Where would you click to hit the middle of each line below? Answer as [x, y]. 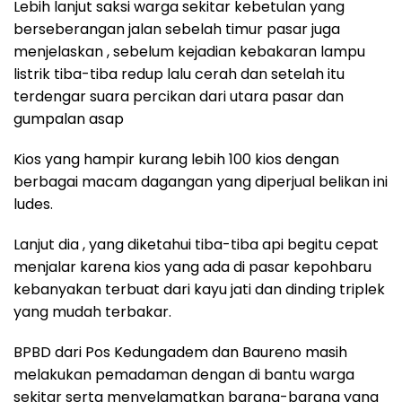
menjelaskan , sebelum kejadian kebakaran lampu [189, 52]
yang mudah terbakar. [92, 312]
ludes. [33, 204]
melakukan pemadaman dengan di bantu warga [184, 375]
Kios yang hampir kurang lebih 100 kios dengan [176, 159]
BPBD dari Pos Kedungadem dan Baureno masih [180, 352]
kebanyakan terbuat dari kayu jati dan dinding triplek [199, 289]
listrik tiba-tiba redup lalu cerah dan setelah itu [179, 74]
